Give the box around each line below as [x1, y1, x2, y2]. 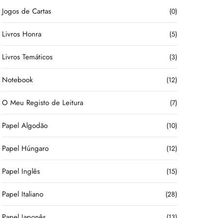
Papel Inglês [2, 166, 40, 177]
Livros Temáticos [2, 52, 53, 62]
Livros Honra [2, 29, 41, 39]
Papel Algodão [2, 120, 48, 131]
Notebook [2, 74, 33, 85]
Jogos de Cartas [2, 6, 51, 17]
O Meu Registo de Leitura [2, 97, 83, 108]
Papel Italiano [2, 189, 43, 200]
